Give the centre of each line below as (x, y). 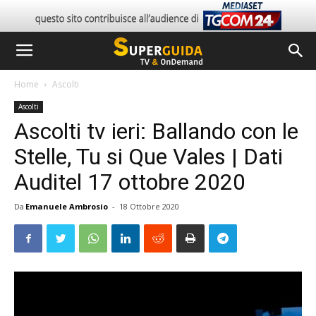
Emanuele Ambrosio (67, 206)
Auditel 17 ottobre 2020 (130, 182)
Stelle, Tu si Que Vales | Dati (148, 157)
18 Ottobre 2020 (149, 206)
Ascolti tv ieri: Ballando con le (156, 131)
